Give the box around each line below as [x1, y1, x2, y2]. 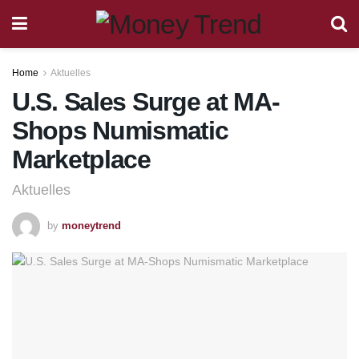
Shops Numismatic [12, 116, 228, 145]
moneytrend [62, 219, 121, 232]
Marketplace [12, 145, 151, 174]
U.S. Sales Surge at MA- [12, 87, 280, 116]
